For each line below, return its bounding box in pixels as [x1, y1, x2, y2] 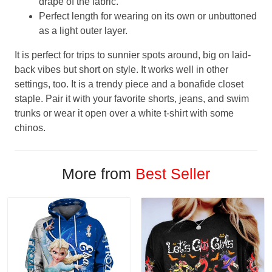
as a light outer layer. [39, 25, 127, 36]
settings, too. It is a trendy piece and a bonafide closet [15, 78, 243, 89]
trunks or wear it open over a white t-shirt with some [15, 107, 234, 118]
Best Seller [135, 165, 210, 182]
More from [62, 165, 135, 182]
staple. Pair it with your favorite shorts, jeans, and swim [15, 93, 249, 104]
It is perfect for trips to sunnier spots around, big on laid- [15, 49, 251, 60]
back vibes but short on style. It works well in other [15, 64, 228, 75]
